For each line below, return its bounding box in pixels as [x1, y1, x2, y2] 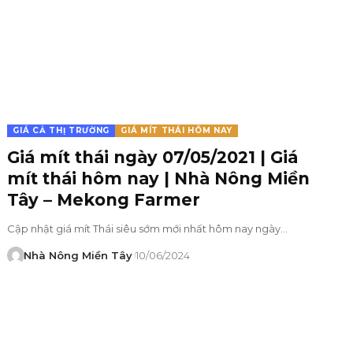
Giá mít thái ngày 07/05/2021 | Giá [7, 147, 299, 167]
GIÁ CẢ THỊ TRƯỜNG [13, 124, 110, 136]
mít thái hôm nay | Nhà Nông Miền [7, 168, 310, 188]
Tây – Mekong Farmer [7, 189, 201, 210]
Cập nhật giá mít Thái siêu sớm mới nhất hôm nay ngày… [7, 221, 288, 235]
